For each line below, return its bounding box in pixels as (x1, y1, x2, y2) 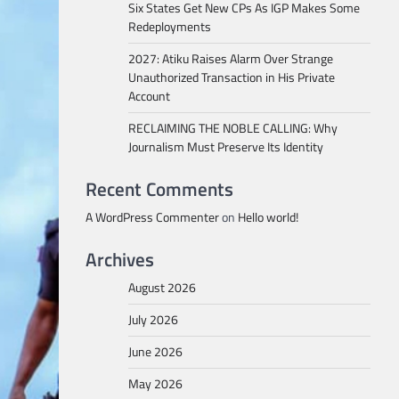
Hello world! (238, 208, 298, 227)
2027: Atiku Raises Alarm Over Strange (128, 49, 333, 69)
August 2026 (128, 278, 196, 297)
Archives (85, 245, 154, 273)
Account (128, 86, 170, 106)
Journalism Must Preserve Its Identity (128, 137, 323, 157)
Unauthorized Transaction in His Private (128, 68, 335, 87)
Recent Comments (85, 175, 233, 203)
